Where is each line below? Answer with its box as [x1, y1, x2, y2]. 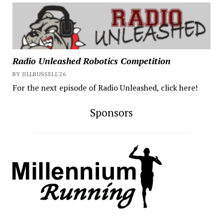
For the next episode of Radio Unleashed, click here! [12, 82, 198, 93]
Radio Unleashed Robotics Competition [12, 54, 171, 67]
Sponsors [90, 105, 133, 119]
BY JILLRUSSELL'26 [12, 70, 66, 78]
